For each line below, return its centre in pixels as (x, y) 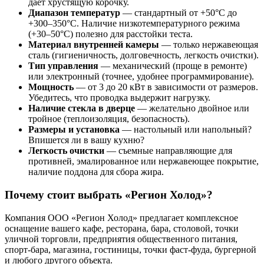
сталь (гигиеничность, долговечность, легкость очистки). (143, 55)
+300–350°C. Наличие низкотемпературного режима (134, 24)
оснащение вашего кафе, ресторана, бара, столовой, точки (122, 228)
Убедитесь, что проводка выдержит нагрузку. (119, 98)
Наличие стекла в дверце (82, 108)
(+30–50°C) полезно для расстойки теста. (110, 34)
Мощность (51, 87)
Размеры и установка (74, 130)
